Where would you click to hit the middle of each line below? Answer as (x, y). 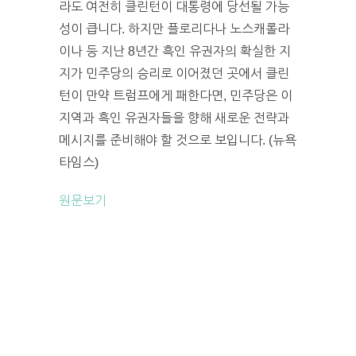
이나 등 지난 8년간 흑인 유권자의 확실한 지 (175, 51)
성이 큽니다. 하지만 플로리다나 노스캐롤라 (174, 29)
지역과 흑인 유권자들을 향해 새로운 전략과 (174, 118)
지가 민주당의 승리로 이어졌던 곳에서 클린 (174, 73)
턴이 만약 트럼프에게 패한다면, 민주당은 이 (176, 95)
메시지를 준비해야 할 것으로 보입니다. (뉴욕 (178, 140)
